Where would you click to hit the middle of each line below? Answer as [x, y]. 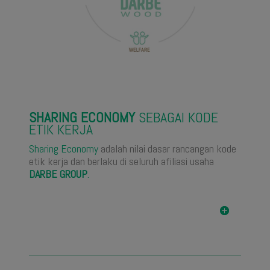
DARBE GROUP [58, 174]
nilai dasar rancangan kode [183, 149]
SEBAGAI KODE [178, 118]
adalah [114, 149]
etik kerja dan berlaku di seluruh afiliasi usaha [121, 162]
